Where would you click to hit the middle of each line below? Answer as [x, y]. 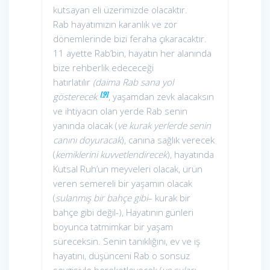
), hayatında [190, 155]
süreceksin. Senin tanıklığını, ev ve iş [127, 241]
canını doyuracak [87, 140]
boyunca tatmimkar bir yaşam [113, 227]
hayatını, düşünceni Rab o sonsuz [121, 256]
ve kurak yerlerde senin [164, 126]
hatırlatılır [73, 82]
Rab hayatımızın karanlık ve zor [115, 24]
